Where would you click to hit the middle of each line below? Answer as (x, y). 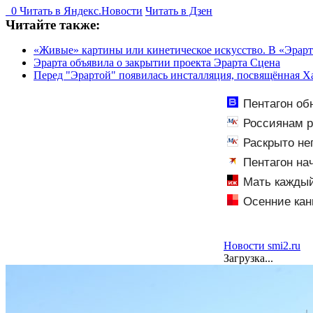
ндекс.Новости (107, 10)
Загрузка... (248, 258)
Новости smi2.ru (262, 245)
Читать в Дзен (179, 10)
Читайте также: (53, 24)
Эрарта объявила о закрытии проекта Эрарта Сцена (157, 62)
